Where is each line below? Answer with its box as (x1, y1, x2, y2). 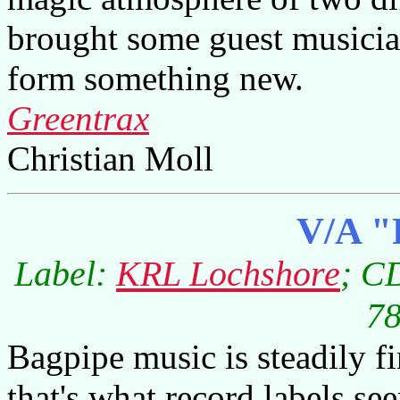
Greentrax (7, 98, 149, 137)
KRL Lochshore (116, 253, 340, 294)
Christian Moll (7, 138, 213, 178)
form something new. (7, 58, 304, 97)
